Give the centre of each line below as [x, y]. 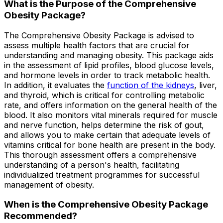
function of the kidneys [151, 85]
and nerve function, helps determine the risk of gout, [104, 125]
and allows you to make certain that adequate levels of [107, 135]
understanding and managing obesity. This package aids [109, 55]
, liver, [206, 85]
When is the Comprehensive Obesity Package [106, 205]
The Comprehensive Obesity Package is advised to [99, 35]
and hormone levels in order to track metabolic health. [107, 75]
